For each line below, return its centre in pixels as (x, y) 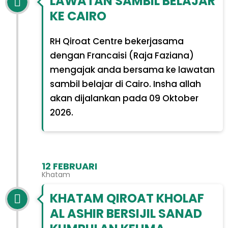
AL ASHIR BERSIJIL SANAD (126, 213)
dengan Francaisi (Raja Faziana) (122, 56)
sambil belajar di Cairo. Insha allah (125, 84)
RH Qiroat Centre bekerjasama (117, 41)
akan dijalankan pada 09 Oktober (124, 98)
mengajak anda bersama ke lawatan (132, 70)
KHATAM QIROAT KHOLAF (127, 198)
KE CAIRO (78, 16)
